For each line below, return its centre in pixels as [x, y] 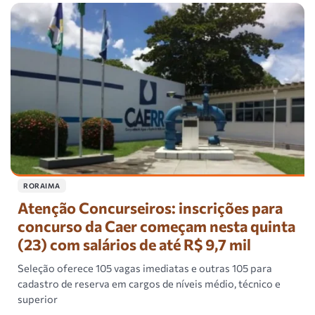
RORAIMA [42, 186]
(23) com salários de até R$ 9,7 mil [134, 244]
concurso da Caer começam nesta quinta [156, 226]
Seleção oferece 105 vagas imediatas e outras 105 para [145, 268]
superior [38, 299]
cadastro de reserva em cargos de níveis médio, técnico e [149, 284]
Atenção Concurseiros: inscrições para [150, 208]
